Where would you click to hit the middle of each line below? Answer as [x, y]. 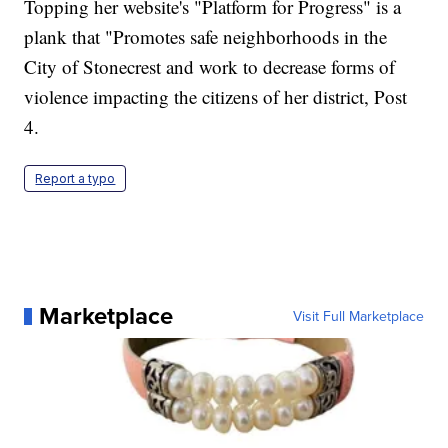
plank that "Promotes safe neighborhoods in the [206, 37]
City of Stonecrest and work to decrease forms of [210, 67]
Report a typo [75, 179]
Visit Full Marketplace [358, 316]
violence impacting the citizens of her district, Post [216, 97]
